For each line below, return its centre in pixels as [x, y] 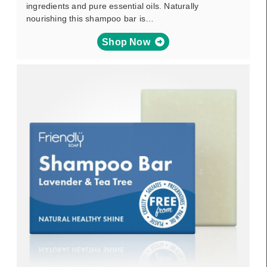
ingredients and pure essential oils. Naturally [113, 6]
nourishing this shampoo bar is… [90, 18]
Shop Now [126, 42]
